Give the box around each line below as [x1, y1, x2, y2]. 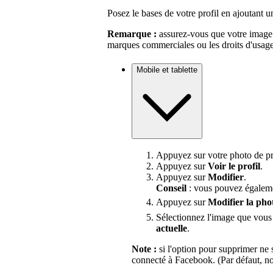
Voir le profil [208, 161, 260, 172]
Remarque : [107, 28, 157, 39]
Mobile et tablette [136, 65, 197, 74]
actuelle [156, 223, 187, 234]
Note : [132, 244, 157, 255]
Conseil [156, 183, 186, 194]
